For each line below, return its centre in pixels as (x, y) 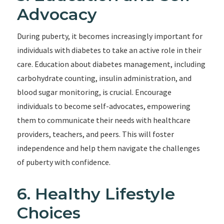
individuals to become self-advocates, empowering (103, 106)
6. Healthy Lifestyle (96, 194)
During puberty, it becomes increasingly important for (109, 36)
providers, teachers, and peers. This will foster (95, 134)
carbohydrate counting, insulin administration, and (104, 78)
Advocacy (57, 14)
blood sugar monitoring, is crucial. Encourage (94, 92)
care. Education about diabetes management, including (111, 64)
